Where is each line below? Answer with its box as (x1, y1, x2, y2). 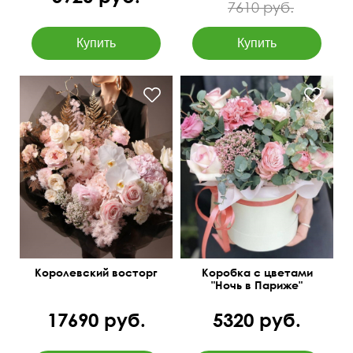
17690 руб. (46, 307, 146, 331)
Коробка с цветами (201, 266, 313, 280)
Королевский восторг (35, 266, 158, 280)
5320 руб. (213, 307, 301, 331)
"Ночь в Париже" (211, 278, 303, 292)
